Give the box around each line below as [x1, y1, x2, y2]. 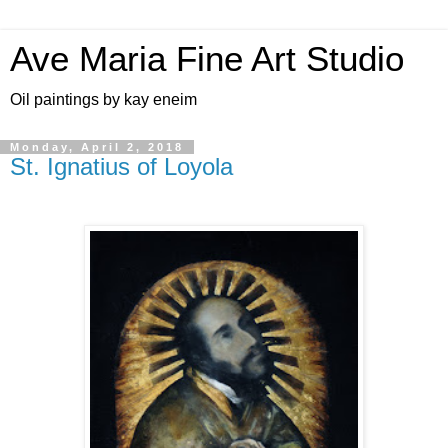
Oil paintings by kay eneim [10, 91, 197, 108]
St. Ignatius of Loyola [10, 153, 233, 180]
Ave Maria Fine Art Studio [10, 40, 404, 78]
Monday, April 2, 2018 [10, 141, 184, 153]
